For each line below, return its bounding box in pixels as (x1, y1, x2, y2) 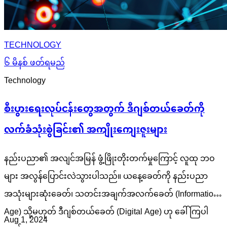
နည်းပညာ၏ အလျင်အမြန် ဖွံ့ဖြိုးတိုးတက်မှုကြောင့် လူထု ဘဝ (4, 150, 215, 168)
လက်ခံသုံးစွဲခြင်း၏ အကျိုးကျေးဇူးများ (4, 120, 167, 141)
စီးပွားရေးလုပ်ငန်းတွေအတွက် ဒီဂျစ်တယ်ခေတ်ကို (4, 99, 205, 121)
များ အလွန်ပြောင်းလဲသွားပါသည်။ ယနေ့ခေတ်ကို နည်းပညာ (4, 168, 208, 186)
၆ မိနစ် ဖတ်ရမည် (4, 54, 65, 72)
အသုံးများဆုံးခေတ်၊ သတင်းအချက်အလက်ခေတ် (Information (4, 185, 218, 204)
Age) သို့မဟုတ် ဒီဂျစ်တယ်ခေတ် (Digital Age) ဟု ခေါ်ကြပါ (4, 203, 208, 221)
